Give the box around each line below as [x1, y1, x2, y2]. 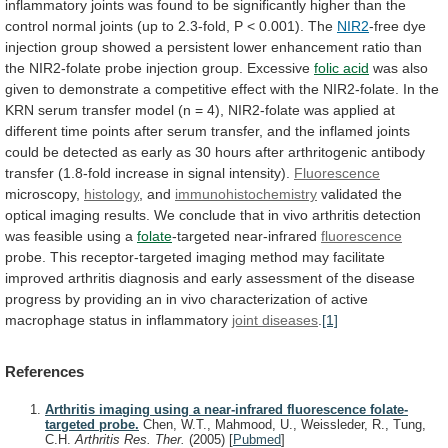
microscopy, [5, 185, 84, 202]
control [5, 17, 48, 34]
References [5, 363, 84, 381]
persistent [167, 38, 229, 55]
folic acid [314, 59, 369, 76]
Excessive [247, 59, 310, 76]
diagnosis [119, 269, 179, 286]
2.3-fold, [178, 17, 230, 34]
